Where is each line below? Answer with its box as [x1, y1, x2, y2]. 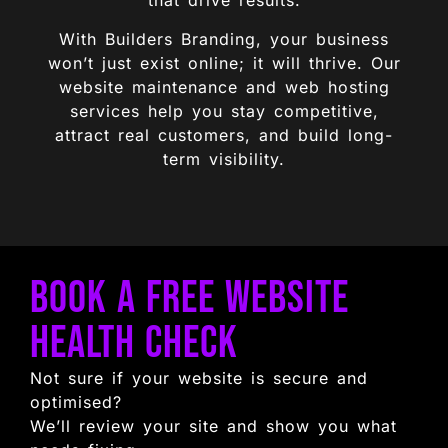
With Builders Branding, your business [59, 28, 389, 49]
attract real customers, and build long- [55, 124, 393, 145]
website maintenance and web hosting [58, 76, 390, 97]
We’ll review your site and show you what [30, 415, 397, 436]
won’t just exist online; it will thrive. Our [47, 52, 401, 73]
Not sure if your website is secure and [30, 367, 368, 388]
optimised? [30, 391, 122, 412]
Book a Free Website [30, 270, 349, 326]
